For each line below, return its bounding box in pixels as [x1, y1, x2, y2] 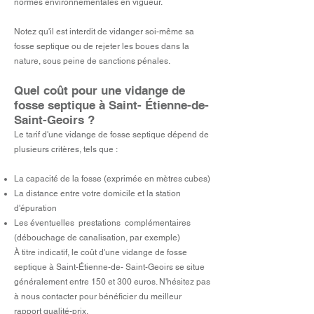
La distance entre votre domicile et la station [14, 189, 181, 198]
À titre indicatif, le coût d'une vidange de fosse [14, 247, 187, 257]
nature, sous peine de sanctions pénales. [14, 56, 170, 66]
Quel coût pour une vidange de [14, 83, 185, 97]
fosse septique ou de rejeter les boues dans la [14, 41, 189, 51]
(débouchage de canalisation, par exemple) [14, 233, 180, 243]
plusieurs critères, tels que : [14, 144, 118, 154]
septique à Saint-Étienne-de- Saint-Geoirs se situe [14, 262, 205, 272]
